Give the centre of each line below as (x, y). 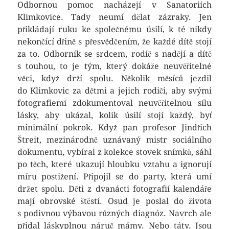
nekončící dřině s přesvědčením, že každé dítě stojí (114, 42)
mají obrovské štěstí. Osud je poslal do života (114, 201)
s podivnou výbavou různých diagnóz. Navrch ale (114, 213)
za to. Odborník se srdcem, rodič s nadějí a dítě (114, 54)
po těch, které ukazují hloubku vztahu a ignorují (114, 164)
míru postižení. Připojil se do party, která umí (114, 177)
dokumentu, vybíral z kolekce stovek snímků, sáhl (114, 152)
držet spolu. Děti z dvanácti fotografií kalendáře (114, 189)
